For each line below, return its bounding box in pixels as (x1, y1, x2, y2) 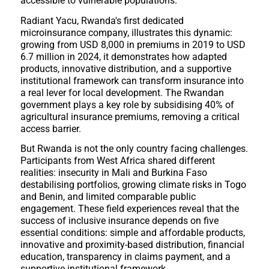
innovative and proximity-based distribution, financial (20, 239, 244, 251)
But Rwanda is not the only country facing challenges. (20, 143, 248, 155)
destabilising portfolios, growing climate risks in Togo (20, 179, 246, 191)
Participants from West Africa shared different (20, 155, 215, 167)
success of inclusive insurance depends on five (20, 215, 219, 227)
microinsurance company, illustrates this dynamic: (20, 26, 232, 38)
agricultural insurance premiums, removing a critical (20, 110, 240, 122)
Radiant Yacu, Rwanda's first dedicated (20, 14, 184, 26)
